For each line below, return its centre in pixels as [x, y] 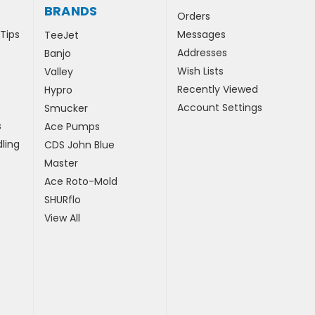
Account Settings [220, 108]
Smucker [66, 109]
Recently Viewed [218, 90]
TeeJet [61, 36]
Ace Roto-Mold [81, 182]
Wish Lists [201, 71]
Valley [58, 72]
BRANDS [71, 11]
